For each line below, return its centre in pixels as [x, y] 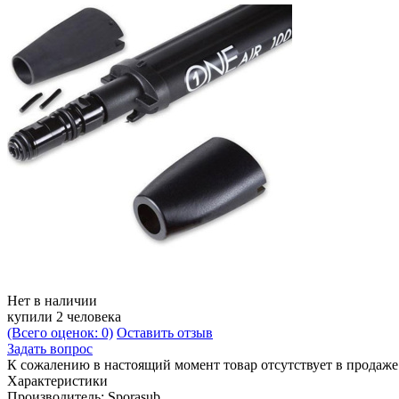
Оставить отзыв [165, 332]
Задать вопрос [50, 348]
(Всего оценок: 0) [60, 332]
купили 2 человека [64, 316]
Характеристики [57, 380]
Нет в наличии [52, 300]
